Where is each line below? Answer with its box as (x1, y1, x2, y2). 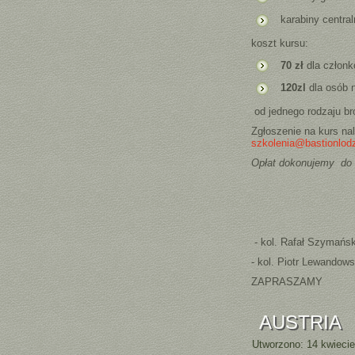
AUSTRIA (259, 311, 342, 333)
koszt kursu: (251, 36, 309, 49)
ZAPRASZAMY (251, 275, 323, 288)
